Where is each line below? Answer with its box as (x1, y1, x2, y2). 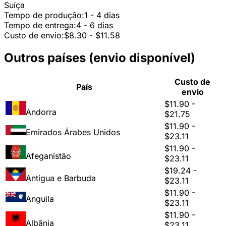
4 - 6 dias (76, 20, 113, 30)
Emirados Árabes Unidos (26, 127, 120, 137)
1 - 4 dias (84, 10, 120, 20)
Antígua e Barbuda (26, 173, 96, 183)
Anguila (26, 193, 54, 204)
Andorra (26, 106, 56, 117)
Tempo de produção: (4, 10, 84, 20)
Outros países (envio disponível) (4, 50, 195, 65)
